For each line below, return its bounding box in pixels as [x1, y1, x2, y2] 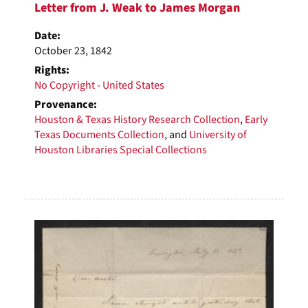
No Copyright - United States [34, 77, 164, 93]
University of [189, 126, 247, 142]
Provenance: [34, 96, 97, 112]
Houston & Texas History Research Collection [34, 111, 240, 127]
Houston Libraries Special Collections [34, 142, 207, 157]
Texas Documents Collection [34, 126, 164, 142]
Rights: [34, 62, 69, 78]
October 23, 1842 [34, 43, 112, 58]
